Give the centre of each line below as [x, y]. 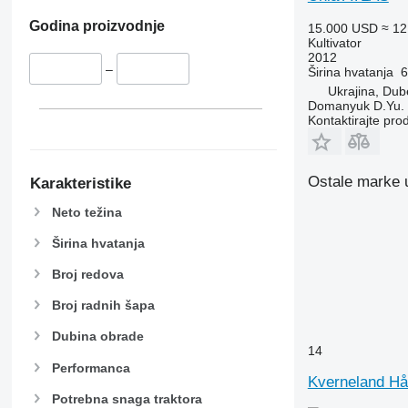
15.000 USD [342, 28]
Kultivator [334, 43]
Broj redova [87, 274]
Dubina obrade [97, 337]
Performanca [91, 367]
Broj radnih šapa [103, 306]
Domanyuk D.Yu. [356, 106]
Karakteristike [80, 183]
